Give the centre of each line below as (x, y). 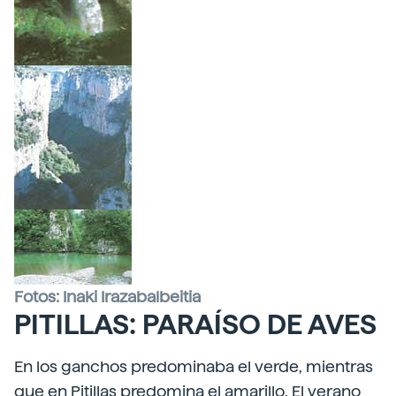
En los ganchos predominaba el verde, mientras (194, 366)
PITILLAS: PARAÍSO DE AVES (195, 324)
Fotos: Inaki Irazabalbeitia (107, 297)
